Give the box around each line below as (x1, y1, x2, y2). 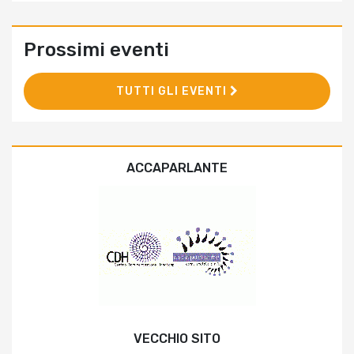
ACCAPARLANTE (126, 160, 228, 176)
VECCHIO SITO (134, 331, 220, 347)
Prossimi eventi (24, 39, 169, 62)
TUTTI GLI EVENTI (115, 85, 230, 99)
